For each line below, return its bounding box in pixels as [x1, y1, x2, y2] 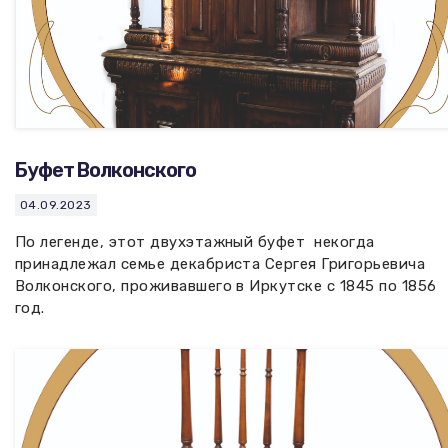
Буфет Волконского [15, 158, 196, 182]
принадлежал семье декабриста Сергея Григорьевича [15, 255, 426, 273]
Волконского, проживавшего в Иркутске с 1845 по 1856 [15, 277, 437, 295]
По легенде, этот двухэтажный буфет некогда [15, 233, 375, 251]
